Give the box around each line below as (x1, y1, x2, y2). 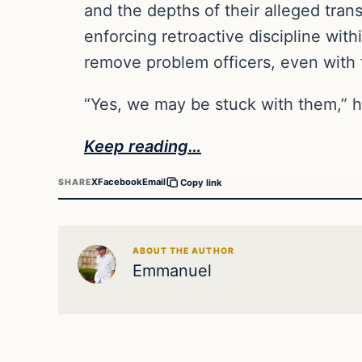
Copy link (180, 176, 223, 188)
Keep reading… (84, 136, 201, 156)
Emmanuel (133, 260, 212, 280)
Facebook (98, 176, 143, 188)
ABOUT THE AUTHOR (133, 245, 234, 256)
